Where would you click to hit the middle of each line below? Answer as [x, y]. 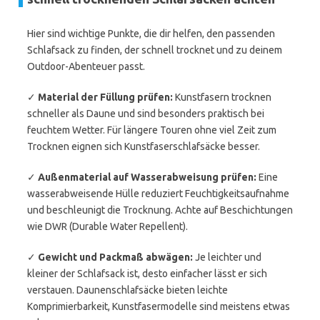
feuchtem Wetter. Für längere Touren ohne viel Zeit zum [152, 130]
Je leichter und [227, 257]
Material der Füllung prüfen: [105, 97]
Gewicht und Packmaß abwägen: [115, 257]
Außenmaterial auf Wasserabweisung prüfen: [147, 177]
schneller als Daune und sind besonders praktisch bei [146, 114]
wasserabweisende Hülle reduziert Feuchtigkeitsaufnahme [158, 194]
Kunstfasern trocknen [222, 97]
